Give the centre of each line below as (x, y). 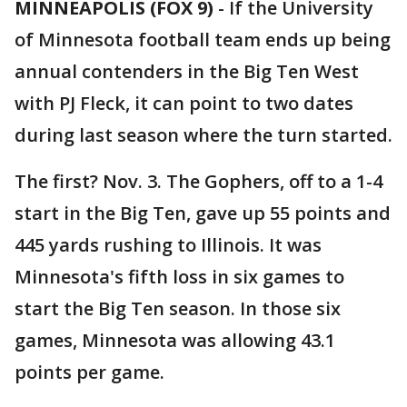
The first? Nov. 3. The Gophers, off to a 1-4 (199, 181)
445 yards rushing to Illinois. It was (168, 245)
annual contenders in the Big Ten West (187, 71)
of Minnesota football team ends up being (203, 40)
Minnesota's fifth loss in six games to (179, 277)
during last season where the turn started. (203, 135)
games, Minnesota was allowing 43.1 (175, 340)
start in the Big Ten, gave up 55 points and (203, 213)
